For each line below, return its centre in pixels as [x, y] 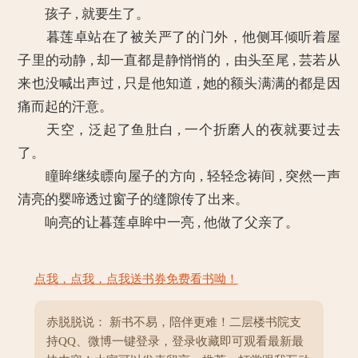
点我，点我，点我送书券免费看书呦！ [136, 279]
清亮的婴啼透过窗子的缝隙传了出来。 [133, 199]
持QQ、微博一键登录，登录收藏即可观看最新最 [175, 341]
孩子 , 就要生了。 [84, 14]
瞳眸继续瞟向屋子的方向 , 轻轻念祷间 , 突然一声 [179, 176]
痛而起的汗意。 [66, 107]
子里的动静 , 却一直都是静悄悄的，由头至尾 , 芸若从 [179, 60]
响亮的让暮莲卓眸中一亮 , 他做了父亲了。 [159, 223]
